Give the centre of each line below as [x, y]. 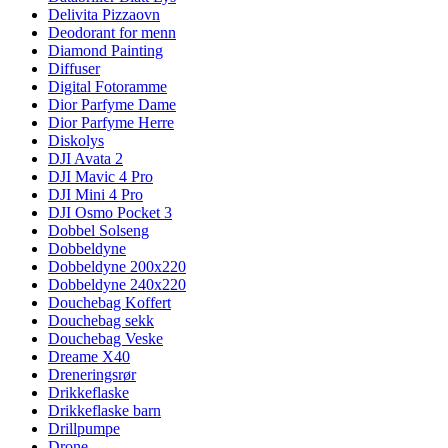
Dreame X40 [89, 356]
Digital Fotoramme [107, 86]
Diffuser [74, 68]
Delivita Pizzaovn [104, 14]
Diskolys [76, 140]
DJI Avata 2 [85, 158]
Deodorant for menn [112, 32]
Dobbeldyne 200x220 [117, 266]
